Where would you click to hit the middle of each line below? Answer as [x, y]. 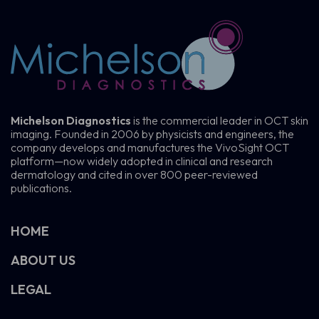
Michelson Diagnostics [72, 121]
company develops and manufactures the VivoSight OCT [150, 148]
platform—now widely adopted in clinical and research [142, 161]
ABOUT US [43, 261]
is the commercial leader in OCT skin [221, 121]
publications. [41, 188]
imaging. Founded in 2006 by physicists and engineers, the [152, 134]
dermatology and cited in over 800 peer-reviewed [134, 175]
